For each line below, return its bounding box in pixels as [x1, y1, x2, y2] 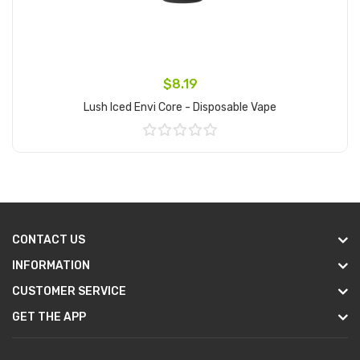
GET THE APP [12, 310, 86, 324]
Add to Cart [149, 147, 211, 162]
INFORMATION [12, 259, 90, 272]
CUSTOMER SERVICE [12, 284, 126, 298]
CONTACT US [12, 233, 85, 247]
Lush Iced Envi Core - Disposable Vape [84, 100, 276, 114]
